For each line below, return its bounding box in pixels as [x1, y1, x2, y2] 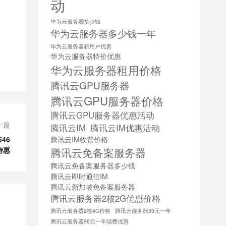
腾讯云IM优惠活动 [90, 122, 160, 134]
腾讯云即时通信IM [50, 171, 108, 182]
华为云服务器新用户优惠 [50, 42, 111, 50]
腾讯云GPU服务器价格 [50, 92, 163, 109]
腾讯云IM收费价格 [50, 134, 108, 145]
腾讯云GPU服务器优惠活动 [50, 109, 154, 122]
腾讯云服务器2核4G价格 [50, 207, 110, 215]
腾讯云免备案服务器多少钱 [50, 160, 135, 171]
